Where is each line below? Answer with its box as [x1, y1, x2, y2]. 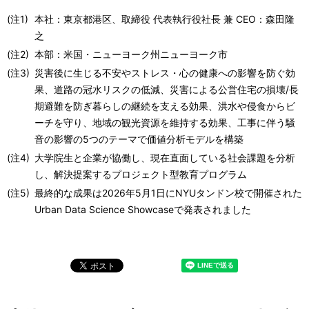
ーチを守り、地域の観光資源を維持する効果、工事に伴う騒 [34, 116, 295, 128]
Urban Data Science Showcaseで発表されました [34, 203, 251, 215]
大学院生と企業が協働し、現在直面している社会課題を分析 [34, 151, 295, 163]
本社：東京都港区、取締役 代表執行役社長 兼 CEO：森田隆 [34, 12, 295, 25]
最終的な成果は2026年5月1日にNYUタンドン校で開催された [34, 186, 302, 199]
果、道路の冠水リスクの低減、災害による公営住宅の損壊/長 [34, 83, 299, 95]
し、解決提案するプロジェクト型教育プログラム [34, 168, 247, 180]
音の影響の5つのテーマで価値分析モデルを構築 [34, 132, 243, 145]
